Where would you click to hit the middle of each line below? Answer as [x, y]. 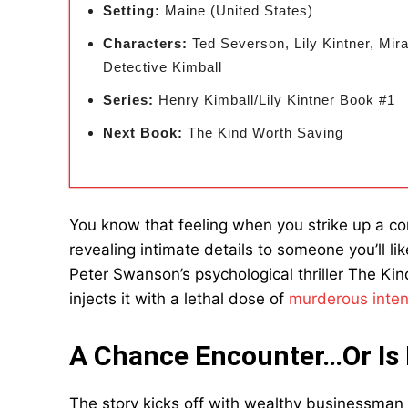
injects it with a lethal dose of [179, 299]
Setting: [132, 10]
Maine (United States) [237, 10]
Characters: [145, 43]
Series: [128, 100]
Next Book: [143, 133]
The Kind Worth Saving [263, 133]
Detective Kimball [163, 67]
